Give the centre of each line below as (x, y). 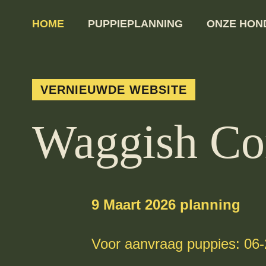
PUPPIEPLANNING (135, 24)
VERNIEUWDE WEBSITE (113, 90)
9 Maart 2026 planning (166, 205)
